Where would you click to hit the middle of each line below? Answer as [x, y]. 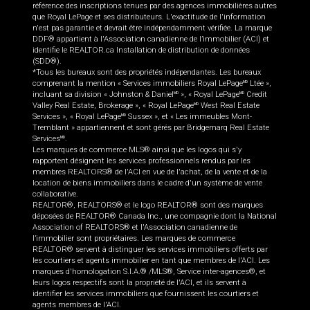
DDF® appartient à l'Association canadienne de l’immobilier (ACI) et [151, 39]
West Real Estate [229, 106]
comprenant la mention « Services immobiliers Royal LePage [138, 84]
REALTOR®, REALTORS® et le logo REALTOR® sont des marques [148, 206]
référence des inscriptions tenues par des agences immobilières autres [155, 6]
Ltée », [259, 84]
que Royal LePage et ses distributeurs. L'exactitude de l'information [149, 17]
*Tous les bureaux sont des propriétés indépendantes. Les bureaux [147, 73]
